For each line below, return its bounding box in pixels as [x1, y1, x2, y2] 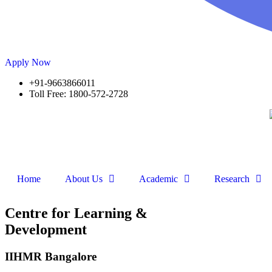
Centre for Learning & [5, 205, 148, 221]
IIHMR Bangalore [5, 250, 97, 263]
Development [5, 221, 87, 237]
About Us [65, 173, 103, 184]
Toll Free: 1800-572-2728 [29, 88, 128, 99]
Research [214, 173, 250, 184]
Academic [139, 173, 178, 184]
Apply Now [5, 56, 51, 67]
